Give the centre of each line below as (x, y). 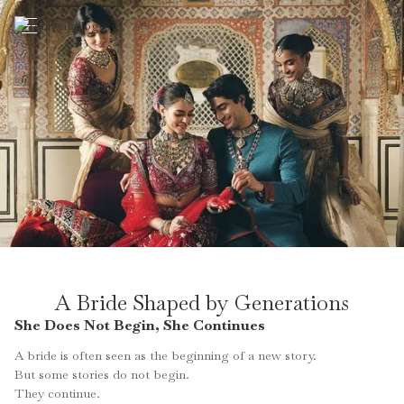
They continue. (57, 394)
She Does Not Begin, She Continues (140, 326)
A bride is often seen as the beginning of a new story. (165, 356)
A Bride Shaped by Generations (202, 303)
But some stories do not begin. (102, 375)
